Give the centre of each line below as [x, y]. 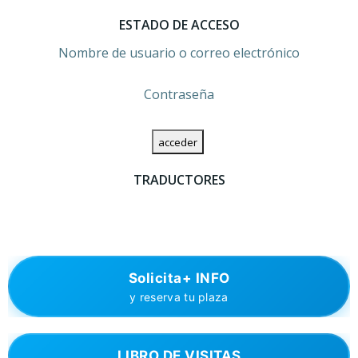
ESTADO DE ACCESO [179, 25]
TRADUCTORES [179, 180]
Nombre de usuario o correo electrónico [179, 53]
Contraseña [179, 94]
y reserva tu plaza [179, 296]
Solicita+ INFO [179, 278]
